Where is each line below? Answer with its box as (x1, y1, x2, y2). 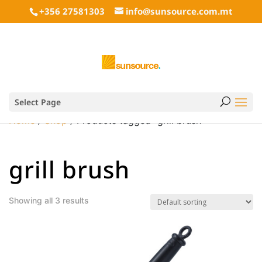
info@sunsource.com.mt (126, 5, 233, 18)
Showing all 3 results (9, 195, 89, 205)
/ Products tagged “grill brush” (67, 115, 205, 126)
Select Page (15, 96, 61, 108)
